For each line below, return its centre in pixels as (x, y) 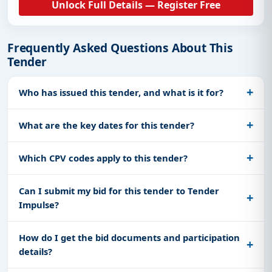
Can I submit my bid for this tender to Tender (119, 190)
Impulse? (39, 204)
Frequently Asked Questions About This (120, 47)
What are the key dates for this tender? (107, 125)
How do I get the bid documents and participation (129, 237)
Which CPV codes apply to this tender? (103, 158)
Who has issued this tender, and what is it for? (121, 92)
